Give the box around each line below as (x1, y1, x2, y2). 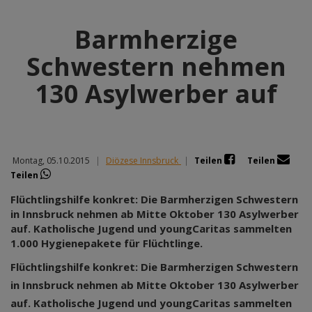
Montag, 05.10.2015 (10, 155, 90, 166)
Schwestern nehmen (26, 49, 286, 84)
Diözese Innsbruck (106, 155, 178, 166)
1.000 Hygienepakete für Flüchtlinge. (10, 236, 203, 250)
